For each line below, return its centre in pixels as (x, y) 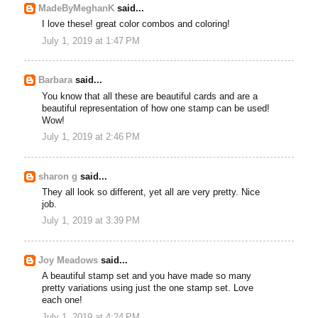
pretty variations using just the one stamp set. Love (148, 289)
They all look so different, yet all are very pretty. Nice (151, 192)
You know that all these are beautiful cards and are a (150, 96)
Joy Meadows (68, 261)
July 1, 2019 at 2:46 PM (91, 137)
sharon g (58, 176)
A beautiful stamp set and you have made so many (147, 276)
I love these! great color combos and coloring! (136, 24)
